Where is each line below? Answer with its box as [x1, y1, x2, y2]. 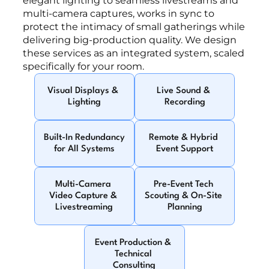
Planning [167, 203, 202, 212]
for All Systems [53, 145, 115, 154]
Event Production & [95, 238, 172, 247]
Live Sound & [157, 86, 211, 95]
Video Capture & [49, 192, 117, 201]
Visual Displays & [47, 86, 119, 95]
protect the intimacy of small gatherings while [23, 21, 246, 32]
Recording [164, 98, 205, 107]
